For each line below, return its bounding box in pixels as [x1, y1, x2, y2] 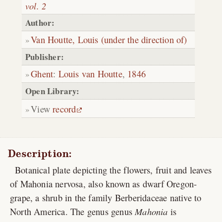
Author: [25, 16, 55, 29]
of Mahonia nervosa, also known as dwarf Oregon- [10, 177, 197, 190]
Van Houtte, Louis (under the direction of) [31, 33, 187, 46]
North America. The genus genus [10, 205, 135, 218]
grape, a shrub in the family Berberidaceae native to [10, 191, 202, 204]
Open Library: [25, 85, 80, 98]
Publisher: [25, 51, 64, 63]
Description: [7, 147, 72, 160]
